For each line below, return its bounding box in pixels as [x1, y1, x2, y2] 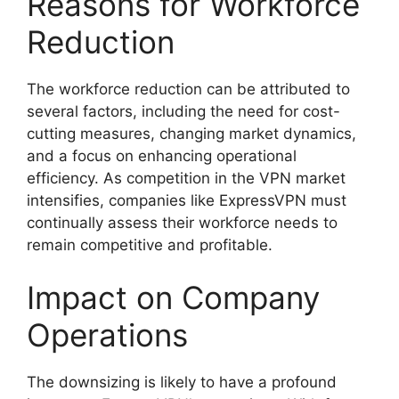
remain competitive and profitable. [27, 235, 273, 254]
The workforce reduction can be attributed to [27, 79, 350, 98]
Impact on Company [27, 279, 320, 316]
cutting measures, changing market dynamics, [27, 124, 356, 142]
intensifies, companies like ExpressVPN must [27, 191, 346, 209]
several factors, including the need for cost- [27, 102, 340, 120]
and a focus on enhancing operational [27, 146, 297, 165]
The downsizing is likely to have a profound [27, 373, 337, 391]
